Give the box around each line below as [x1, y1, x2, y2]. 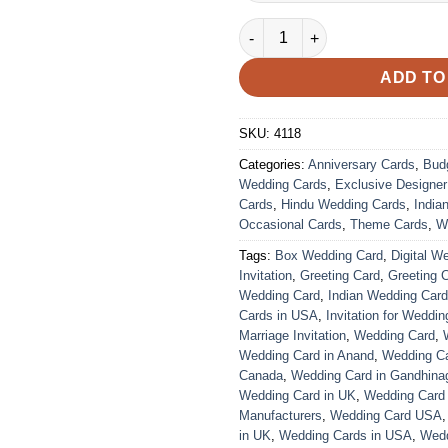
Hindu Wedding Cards [281, 197, 406, 213]
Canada [239, 368, 283, 384]
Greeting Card [300, 268, 380, 284]
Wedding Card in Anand [239, 348, 374, 364]
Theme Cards [350, 217, 428, 233]
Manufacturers [239, 408, 322, 424]
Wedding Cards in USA [279, 428, 412, 444]
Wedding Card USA [330, 408, 442, 424]
